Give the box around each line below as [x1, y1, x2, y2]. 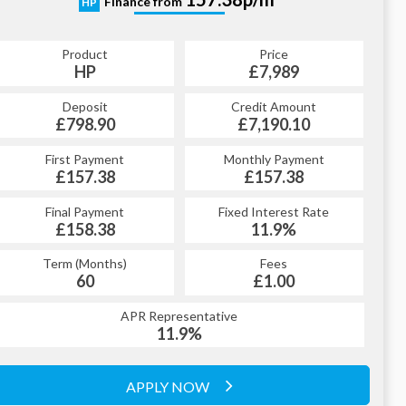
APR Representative [121, 308, 238, 324]
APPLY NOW [126, 377, 212, 395]
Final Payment [45, 203, 125, 219]
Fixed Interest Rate [218, 203, 330, 219]
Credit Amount [231, 99, 317, 115]
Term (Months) [43, 256, 128, 272]
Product [62, 46, 109, 63]
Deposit [62, 99, 108, 115]
